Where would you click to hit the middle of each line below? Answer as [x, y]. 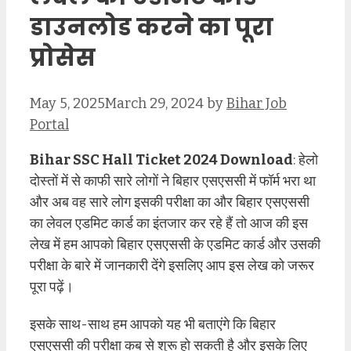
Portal [49, 124]
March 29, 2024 [154, 103]
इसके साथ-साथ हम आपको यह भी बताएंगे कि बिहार [153, 325]
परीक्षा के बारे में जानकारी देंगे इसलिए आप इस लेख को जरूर [172, 265]
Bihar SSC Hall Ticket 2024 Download [161, 159]
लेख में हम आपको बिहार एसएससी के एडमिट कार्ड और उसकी [175, 244]
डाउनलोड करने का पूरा [152, 27]
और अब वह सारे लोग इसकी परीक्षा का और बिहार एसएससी [170, 202]
